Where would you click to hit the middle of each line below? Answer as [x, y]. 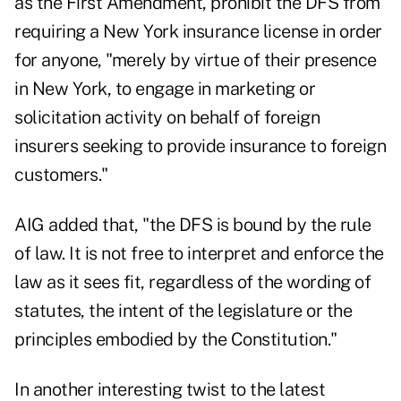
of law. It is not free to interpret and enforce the [199, 254]
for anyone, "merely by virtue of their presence [196, 60]
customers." [61, 175]
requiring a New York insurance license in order [198, 32]
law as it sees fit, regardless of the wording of [192, 282]
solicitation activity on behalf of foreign [167, 118]
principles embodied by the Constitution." [176, 340]
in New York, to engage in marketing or [165, 89]
